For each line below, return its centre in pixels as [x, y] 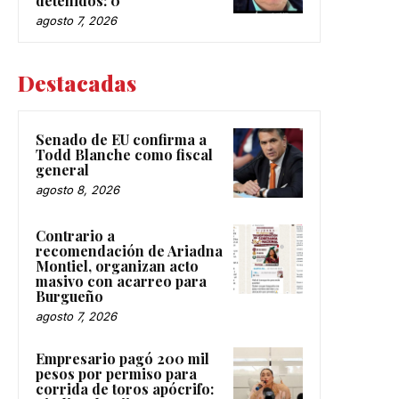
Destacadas [77, 83]
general [62, 170]
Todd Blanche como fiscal [124, 155]
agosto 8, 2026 [77, 190]
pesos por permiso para [116, 374]
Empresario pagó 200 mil [122, 359]
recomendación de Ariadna [129, 251]
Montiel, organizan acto [117, 266]
